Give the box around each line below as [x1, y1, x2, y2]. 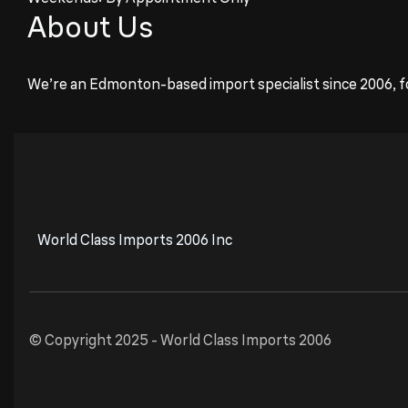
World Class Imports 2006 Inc [37, 229, 232, 249]
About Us [27, 9, 153, 45]
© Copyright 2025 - [29, 331, 160, 349]
